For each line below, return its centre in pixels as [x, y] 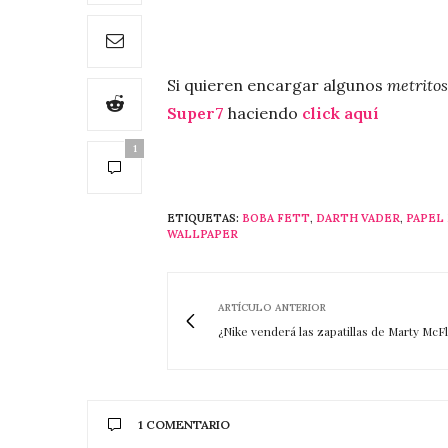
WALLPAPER [202, 233]
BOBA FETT [276, 217]
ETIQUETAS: [203, 217]
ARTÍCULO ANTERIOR [272, 307]
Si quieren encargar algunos [277, 84]
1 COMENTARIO [184, 424]
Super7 [195, 112]
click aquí [340, 112]
